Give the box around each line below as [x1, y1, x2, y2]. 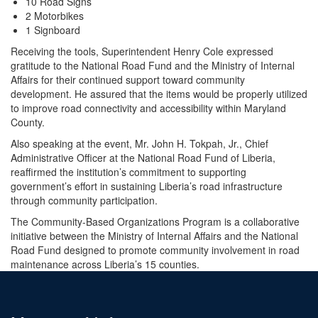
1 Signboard [26, 22, 80, 37]
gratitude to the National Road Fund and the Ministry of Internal [11, 57, 295, 72]
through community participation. [11, 192, 158, 207]
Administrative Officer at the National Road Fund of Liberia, [11, 150, 275, 165]
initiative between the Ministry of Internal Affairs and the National [11, 228, 298, 243]
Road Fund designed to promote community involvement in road [11, 242, 300, 257]
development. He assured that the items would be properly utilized [11, 86, 307, 101]
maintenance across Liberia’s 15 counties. [11, 256, 199, 271]
